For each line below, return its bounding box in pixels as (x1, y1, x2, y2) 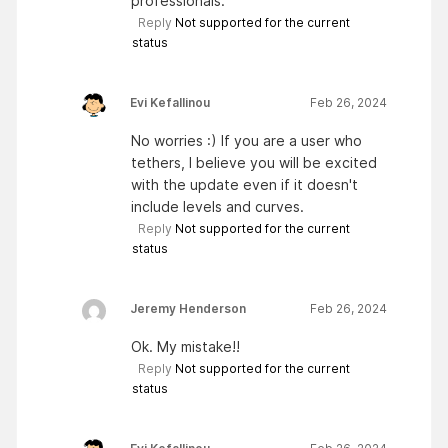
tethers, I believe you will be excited (131, 153, 377, 171)
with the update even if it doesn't (131, 175, 358, 193)
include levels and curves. (131, 197, 304, 215)
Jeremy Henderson (130, 300, 246, 316)
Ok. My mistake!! (131, 337, 240, 355)
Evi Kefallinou (130, 94, 210, 110)
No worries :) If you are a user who (131, 131, 362, 149)
